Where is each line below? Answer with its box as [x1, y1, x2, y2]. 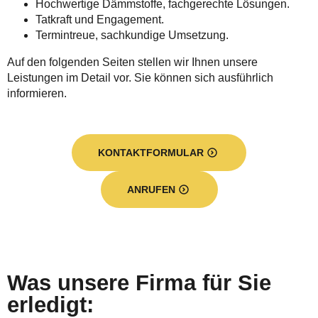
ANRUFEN [126, 184, 175, 195]
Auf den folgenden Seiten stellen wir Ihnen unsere [7, 56, 258, 68]
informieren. [7, 87, 67, 99]
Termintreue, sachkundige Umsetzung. [35, 29, 229, 41]
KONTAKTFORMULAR [98, 147, 204, 158]
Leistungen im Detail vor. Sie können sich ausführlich [7, 72, 273, 84]
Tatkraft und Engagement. [35, 13, 164, 26]
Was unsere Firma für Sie [7, 270, 271, 295]
